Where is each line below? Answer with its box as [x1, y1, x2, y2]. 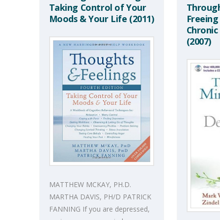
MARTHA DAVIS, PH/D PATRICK [49, 192, 151, 201]
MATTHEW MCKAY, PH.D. [49, 179, 131, 189]
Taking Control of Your [49, 1, 146, 13]
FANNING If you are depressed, [49, 204, 150, 214]
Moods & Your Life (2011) [49, 12, 154, 25]
